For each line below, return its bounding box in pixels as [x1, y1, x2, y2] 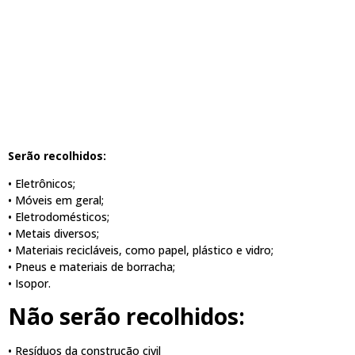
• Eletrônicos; [8, 176, 75, 192]
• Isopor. [8, 276, 51, 292]
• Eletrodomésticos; [8, 209, 109, 225]
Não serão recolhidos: [8, 300, 245, 331]
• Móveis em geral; [8, 193, 104, 208]
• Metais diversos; [8, 226, 99, 242]
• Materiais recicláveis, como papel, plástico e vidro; [8, 242, 273, 258]
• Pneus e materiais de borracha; [8, 259, 175, 275]
